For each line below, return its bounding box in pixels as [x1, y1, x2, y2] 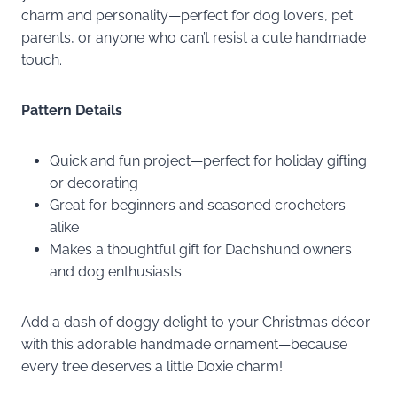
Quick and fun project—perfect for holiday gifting [50, 152, 367, 169]
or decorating [50, 174, 138, 191]
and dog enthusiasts [50, 262, 182, 280]
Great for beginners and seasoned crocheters [50, 196, 346, 214]
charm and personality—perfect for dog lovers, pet [21, 6, 353, 24]
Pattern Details [21, 101, 122, 119]
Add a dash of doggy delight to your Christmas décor [21, 313, 370, 331]
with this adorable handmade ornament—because [21, 335, 347, 353]
